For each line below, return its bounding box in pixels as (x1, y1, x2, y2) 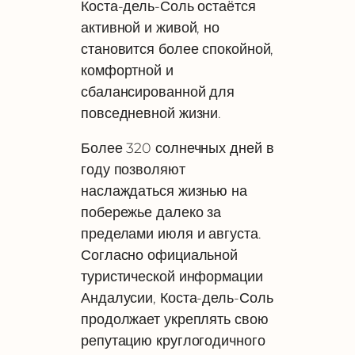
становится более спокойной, (81, 40, 274, 57)
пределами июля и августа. (81, 225, 261, 242)
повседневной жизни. (81, 104, 222, 121)
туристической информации (81, 268, 263, 285)
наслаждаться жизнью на (81, 182, 247, 200)
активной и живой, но (81, 18, 220, 36)
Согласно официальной (81, 246, 239, 264)
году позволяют (81, 161, 185, 178)
